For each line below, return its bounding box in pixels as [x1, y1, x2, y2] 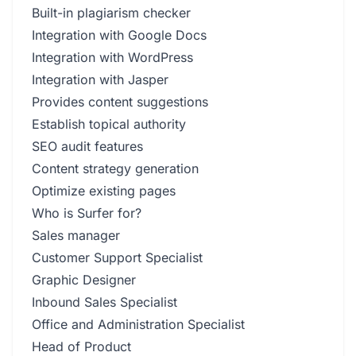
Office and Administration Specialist [32, 316, 245, 332]
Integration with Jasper [32, 72, 168, 87]
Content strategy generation [32, 161, 199, 176]
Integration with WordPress [32, 49, 193, 65]
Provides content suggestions [32, 94, 208, 110]
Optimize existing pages [32, 183, 176, 199]
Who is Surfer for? [32, 205, 141, 221]
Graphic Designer [32, 272, 136, 288]
